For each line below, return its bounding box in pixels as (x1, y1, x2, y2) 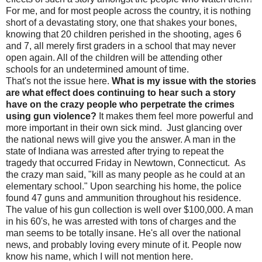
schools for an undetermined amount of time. (6, 64, 189, 75)
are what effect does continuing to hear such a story (6, 88, 236, 98)
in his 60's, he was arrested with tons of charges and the (6, 216, 236, 227)
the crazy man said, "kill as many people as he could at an (6, 170, 245, 180)
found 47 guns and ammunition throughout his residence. (6, 193, 241, 204)
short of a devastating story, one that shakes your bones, (6, 18, 237, 28)
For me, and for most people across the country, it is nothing (6, 6, 251, 16)
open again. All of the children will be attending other (6, 53, 222, 63)
